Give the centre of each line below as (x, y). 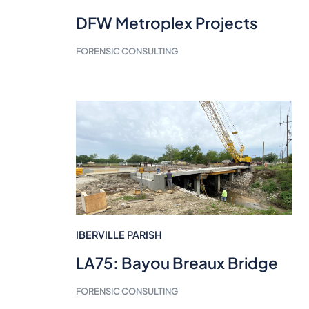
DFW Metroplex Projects (166, 23)
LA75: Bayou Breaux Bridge (177, 262)
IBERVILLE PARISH (119, 234)
